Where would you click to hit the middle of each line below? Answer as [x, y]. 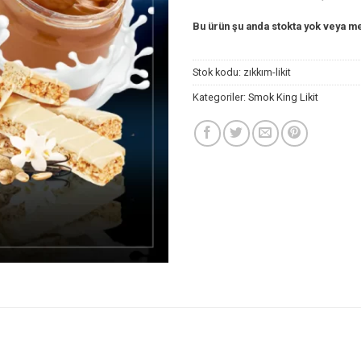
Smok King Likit [283, 98]
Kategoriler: [220, 98]
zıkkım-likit [267, 73]
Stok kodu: [218, 73]
